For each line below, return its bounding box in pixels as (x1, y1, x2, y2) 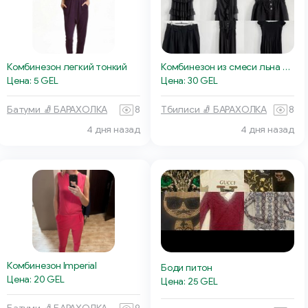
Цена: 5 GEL (7, 74, 58, 87)
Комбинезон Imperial (7, 259, 98, 272)
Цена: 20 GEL (7, 273, 65, 285)
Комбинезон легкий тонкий (7, 60, 127, 73)
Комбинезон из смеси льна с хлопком (282, 60, 290, 73)
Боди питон (161, 261, 212, 274)
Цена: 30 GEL (161, 74, 218, 87)
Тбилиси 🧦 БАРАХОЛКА (161, 104, 267, 116)
